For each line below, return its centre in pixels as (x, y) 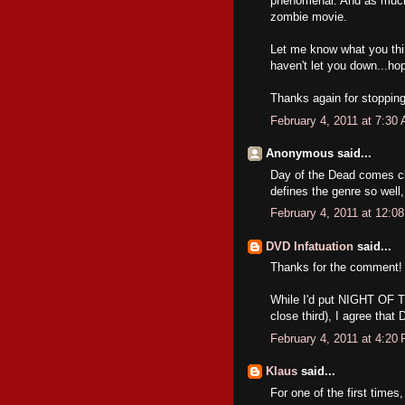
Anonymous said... (319, 153)
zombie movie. (309, 17)
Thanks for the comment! (336, 267)
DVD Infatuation (310, 246)
